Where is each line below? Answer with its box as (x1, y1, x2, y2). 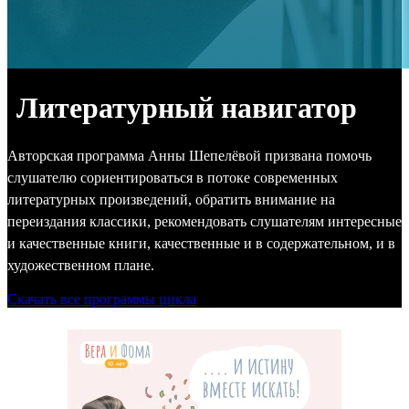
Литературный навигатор (16, 91, 357, 125)
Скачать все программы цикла (7, 290, 196, 307)
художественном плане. (7, 257, 154, 273)
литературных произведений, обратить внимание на (7, 191, 335, 207)
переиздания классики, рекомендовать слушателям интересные (7, 213, 402, 229)
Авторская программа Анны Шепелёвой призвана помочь (7, 147, 372, 163)
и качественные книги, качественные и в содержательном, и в (7, 235, 395, 251)
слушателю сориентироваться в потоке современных (7, 169, 338, 185)
